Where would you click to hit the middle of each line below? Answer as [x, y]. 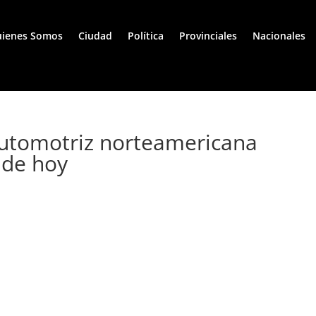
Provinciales [208, 36]
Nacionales [279, 36]
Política [146, 36]
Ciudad [95, 36]
